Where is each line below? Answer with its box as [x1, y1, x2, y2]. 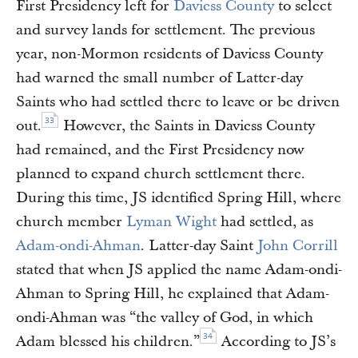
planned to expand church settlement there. [16, 164, 305, 184]
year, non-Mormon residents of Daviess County [16, 44, 323, 64]
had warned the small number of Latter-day [16, 68, 303, 88]
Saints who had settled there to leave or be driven [16, 92, 340, 112]
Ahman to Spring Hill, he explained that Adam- [16, 284, 329, 304]
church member [16, 212, 126, 232]
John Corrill [257, 236, 338, 256]
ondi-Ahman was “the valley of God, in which [16, 308, 313, 328]
